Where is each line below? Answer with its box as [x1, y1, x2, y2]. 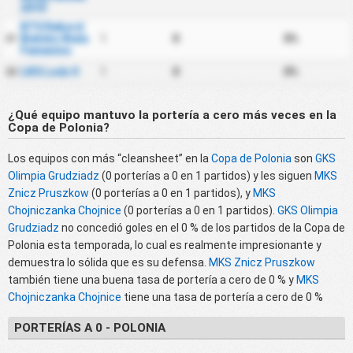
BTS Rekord [20, 20, 84, 34]
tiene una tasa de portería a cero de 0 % [121, 290, 323, 303]
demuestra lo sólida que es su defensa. [8, 255, 209, 269]
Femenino [20, 44, 72, 58]
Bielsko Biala [20, 32, 88, 46]
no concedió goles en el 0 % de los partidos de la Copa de [59, 221, 345, 234]
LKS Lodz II [20, 65, 79, 79]
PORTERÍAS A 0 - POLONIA [13, 321, 165, 336]
